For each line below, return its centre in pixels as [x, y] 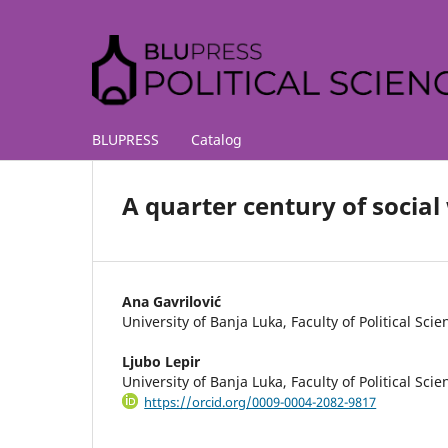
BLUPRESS [125, 139]
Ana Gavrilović [171, 301]
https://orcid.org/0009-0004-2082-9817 [260, 401]
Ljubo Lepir [161, 361]
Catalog [216, 139]
